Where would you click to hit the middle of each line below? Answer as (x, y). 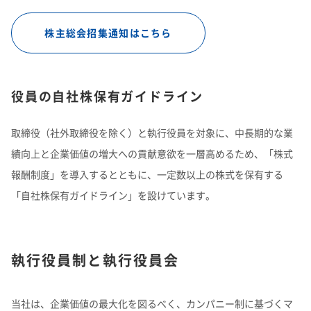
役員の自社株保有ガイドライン (108, 96)
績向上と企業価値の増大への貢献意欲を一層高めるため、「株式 (152, 153)
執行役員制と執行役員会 (95, 260)
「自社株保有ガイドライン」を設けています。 (113, 195)
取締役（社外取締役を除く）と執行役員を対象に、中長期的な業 (152, 133)
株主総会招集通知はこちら (108, 33)
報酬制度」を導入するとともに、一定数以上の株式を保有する (147, 174)
